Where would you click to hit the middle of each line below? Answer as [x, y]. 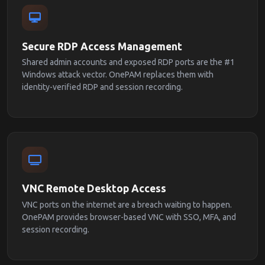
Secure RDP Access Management [102, 46]
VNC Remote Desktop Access [94, 189]
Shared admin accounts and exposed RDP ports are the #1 [128, 62]
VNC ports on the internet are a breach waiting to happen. [127, 204]
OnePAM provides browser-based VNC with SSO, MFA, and [129, 217]
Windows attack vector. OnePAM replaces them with [118, 75]
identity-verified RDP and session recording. [102, 87]
